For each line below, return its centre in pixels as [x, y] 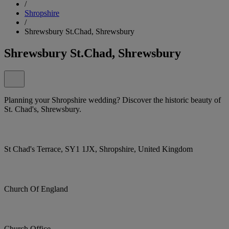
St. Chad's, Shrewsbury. [43, 109]
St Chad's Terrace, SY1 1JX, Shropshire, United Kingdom [98, 149]
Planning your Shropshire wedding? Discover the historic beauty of [112, 100]
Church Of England [36, 189]
